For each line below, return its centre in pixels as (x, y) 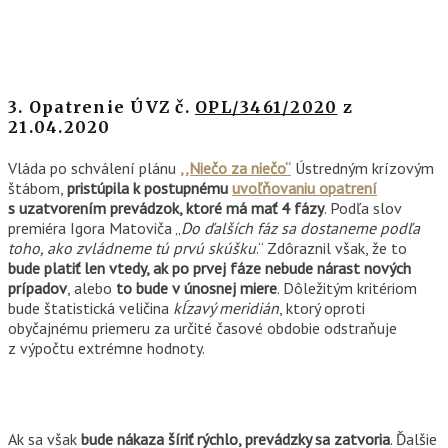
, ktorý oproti (322, 308)
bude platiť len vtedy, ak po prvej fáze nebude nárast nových (209, 268)
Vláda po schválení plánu (94, 168)
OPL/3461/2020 (266, 107)
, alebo (91, 288)
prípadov (37, 288)
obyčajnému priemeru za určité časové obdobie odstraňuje (202, 328)
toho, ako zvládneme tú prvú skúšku (132, 248)
